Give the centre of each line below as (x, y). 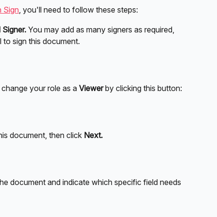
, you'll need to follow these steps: (78, 10)
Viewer (92, 88)
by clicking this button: (144, 88)
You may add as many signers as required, (101, 29)
